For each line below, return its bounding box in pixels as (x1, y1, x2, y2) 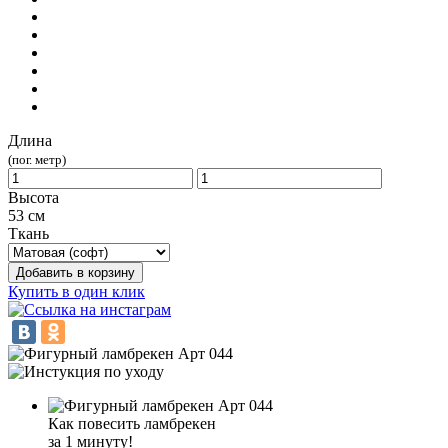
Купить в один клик (8, 282, 145, 300)
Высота (8, 188, 59, 206)
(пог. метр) (8, 151, 66, 167)
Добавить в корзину (16, 264, 135, 280)
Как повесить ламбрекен (48, 414, 216, 432)
